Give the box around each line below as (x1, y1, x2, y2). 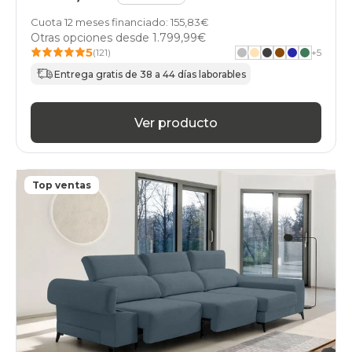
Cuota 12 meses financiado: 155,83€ (31, 16, 209, 29)
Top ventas (32, 179, 91, 192)
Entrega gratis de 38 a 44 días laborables (54, 68, 246, 80)
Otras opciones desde (31, 31, 152, 46)
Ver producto (134, 115, 218, 130)
